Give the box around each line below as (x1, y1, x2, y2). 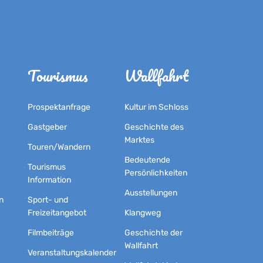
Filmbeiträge (28, 227, 75, 238)
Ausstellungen (124, 187, 177, 198)
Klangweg (124, 207, 161, 218)
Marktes (124, 134, 154, 145)
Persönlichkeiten (124, 167, 187, 178)
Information (28, 174, 72, 185)
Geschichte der (124, 227, 183, 238)
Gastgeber (28, 122, 68, 132)
